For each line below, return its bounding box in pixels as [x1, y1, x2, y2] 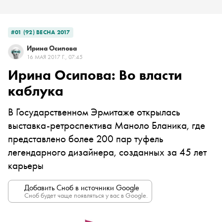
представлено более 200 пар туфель [8, 132, 163, 145]
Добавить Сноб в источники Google [24, 182, 139, 193]
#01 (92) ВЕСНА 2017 [11, 28, 70, 36]
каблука [8, 82, 63, 100]
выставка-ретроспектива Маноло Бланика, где [8, 118, 205, 132]
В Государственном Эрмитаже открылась [8, 105, 180, 118]
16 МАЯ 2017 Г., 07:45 [27, 53, 83, 61]
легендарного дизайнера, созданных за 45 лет [8, 145, 207, 159]
